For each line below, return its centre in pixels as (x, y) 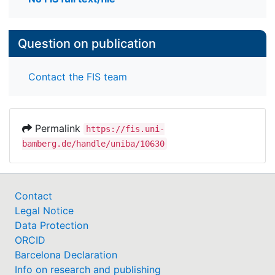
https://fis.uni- (125, 129)
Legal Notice (44, 210)
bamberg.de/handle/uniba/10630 (93, 143)
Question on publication (87, 44)
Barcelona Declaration (66, 254)
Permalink (58, 128)
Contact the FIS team (78, 76)
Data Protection (52, 225)
